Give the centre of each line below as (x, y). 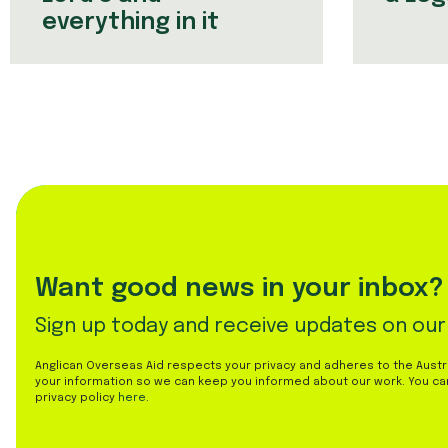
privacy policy (77, 398)
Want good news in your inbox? (240, 289)
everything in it (130, 23)
